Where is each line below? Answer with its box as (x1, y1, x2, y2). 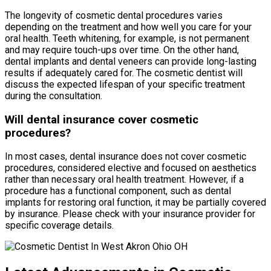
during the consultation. (5, 90, 102, 102)
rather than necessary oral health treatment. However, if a (5, 174, 244, 186)
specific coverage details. (5, 220, 114, 232)
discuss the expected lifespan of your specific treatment (5, 78, 245, 90)
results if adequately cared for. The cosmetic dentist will (5, 67, 243, 79)
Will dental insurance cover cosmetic (5, 113, 198, 126)
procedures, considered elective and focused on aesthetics (5, 162, 256, 174)
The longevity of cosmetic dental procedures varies (5, 9, 223, 21)
